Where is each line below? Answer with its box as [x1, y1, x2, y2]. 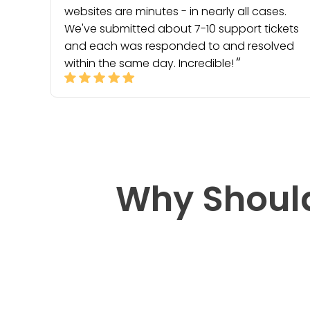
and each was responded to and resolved [64, 38, 294, 54]
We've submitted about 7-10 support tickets [64, 21, 299, 37]
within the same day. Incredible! [64, 55, 234, 71]
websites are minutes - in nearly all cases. [64, 3, 286, 19]
